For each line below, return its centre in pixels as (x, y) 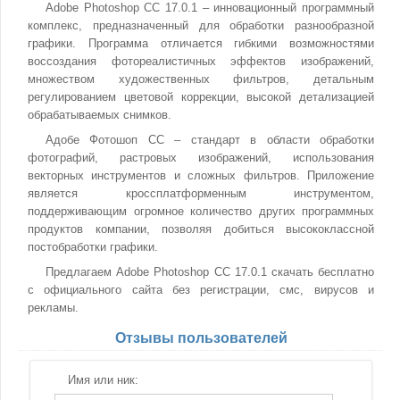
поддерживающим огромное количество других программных (201, 211)
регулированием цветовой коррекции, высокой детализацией (201, 97)
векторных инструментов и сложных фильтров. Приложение (201, 175)
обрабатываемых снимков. (100, 115)
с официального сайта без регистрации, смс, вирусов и (201, 290)
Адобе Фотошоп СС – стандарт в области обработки (210, 140)
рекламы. (53, 308)
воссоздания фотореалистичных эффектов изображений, (201, 61)
